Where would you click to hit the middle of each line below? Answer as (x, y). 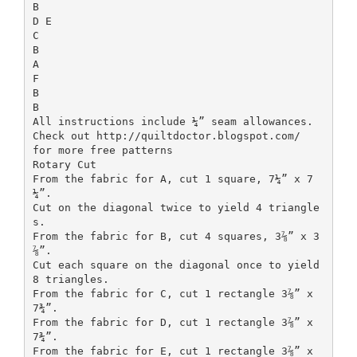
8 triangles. (71, 279)
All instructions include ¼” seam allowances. (173, 121)
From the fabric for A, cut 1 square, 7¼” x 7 (173, 178)
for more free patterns (102, 150)
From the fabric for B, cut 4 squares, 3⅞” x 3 (176, 236)
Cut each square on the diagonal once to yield (176, 265)
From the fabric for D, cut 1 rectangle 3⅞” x (173, 322)
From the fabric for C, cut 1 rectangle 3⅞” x (173, 293)
